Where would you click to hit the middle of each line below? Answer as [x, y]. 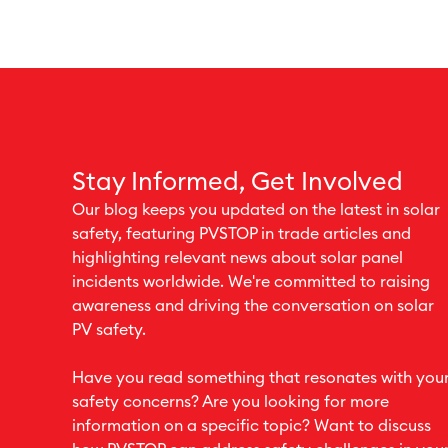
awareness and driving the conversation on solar [253, 306]
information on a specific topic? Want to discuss [251, 426]
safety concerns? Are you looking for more [230, 402]
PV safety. [109, 330]
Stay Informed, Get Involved [237, 182]
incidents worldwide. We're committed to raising [251, 282]
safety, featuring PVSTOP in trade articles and [241, 234]
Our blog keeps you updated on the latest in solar [256, 210]
